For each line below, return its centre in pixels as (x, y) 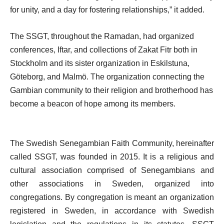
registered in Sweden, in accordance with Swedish (112, 211)
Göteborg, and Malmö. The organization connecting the (107, 77)
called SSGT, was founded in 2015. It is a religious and (112, 157)
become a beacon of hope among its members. (93, 104)
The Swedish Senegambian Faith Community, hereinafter (112, 143)
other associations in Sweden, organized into (112, 184)
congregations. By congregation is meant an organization (112, 197)
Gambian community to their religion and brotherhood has (111, 90)
